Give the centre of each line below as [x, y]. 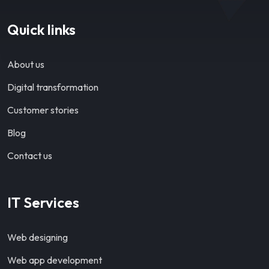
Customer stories [43, 110]
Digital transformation [53, 87]
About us [26, 64]
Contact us [30, 156]
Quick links [41, 29]
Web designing [38, 237]
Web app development [55, 260]
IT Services [43, 202]
